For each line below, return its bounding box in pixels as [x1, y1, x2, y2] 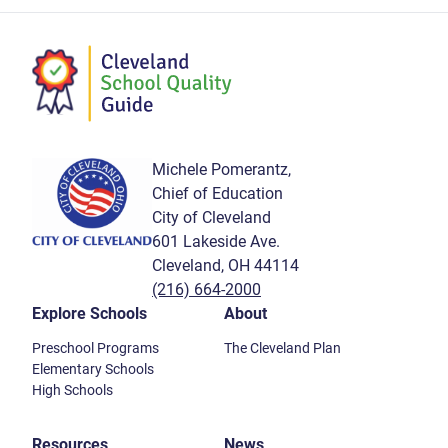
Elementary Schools [32, 361, 154, 378]
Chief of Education [152, 184, 283, 204]
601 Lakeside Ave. [152, 232, 280, 252]
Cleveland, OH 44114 [152, 256, 299, 276]
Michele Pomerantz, [152, 160, 291, 180]
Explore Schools [32, 304, 147, 324]
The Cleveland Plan [224, 340, 341, 357]
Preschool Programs [32, 340, 159, 357]
